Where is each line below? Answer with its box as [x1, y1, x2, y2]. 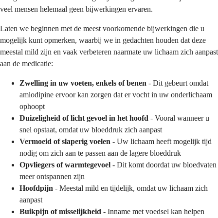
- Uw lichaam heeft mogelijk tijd [110, 137, 212, 145]
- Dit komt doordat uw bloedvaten [110, 160, 217, 169]
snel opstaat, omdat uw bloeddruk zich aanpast [19, 125, 162, 134]
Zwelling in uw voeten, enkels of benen [19, 78, 146, 87]
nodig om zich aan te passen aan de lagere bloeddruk [19, 148, 181, 157]
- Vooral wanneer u [148, 113, 209, 122]
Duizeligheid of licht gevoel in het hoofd [19, 113, 148, 122]
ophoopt [19, 102, 45, 110]
